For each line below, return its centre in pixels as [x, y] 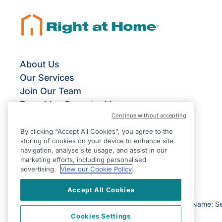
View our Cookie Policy [96, 169]
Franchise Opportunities [71, 104]
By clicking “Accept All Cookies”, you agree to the [97, 131]
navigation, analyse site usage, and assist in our [94, 150]
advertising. [39, 169]
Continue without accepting [149, 115]
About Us [40, 64]
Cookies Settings [101, 216]
